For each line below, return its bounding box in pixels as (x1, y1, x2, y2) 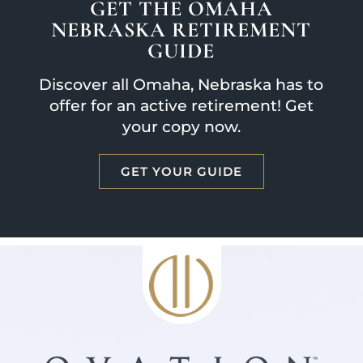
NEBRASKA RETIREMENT (51, 17, 312, 43)
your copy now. (122, 117, 241, 137)
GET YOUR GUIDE (120, 164, 242, 180)
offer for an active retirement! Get (49, 96, 314, 116)
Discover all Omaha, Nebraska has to (39, 75, 324, 95)
